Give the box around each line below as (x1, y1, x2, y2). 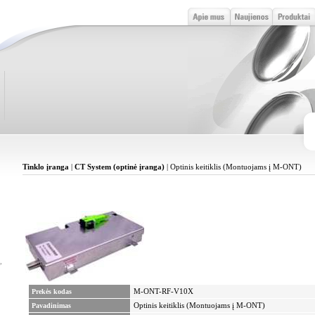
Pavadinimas (32, 302, 71, 309)
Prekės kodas (32, 288, 72, 295)
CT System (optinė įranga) (75, 163, 165, 171)
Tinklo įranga (22, 163, 69, 171)
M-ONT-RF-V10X (134, 288, 193, 295)
